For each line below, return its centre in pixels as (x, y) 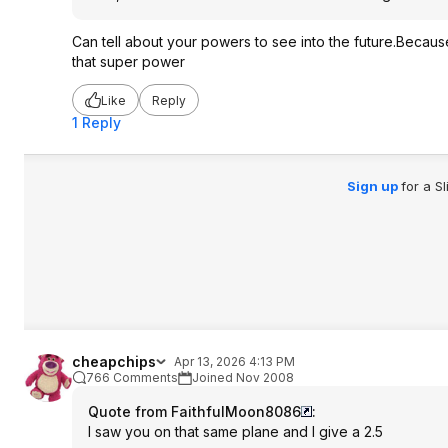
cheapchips (114, 361)
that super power (128, 61)
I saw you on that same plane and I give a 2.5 (235, 431)
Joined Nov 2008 (243, 377)
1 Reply (96, 122)
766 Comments (132, 377)
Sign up (373, 186)
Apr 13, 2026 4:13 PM (234, 361)
